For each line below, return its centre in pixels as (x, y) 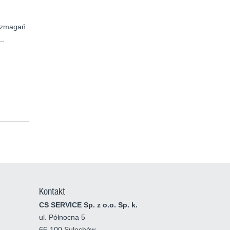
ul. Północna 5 (62, 217)
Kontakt (52, 191)
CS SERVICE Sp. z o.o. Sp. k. (88, 205)
